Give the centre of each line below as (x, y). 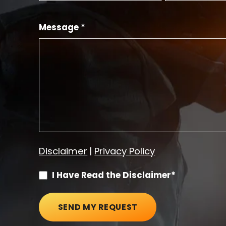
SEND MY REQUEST (98, 207)
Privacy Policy (125, 151)
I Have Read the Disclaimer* (114, 175)
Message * (62, 27)
